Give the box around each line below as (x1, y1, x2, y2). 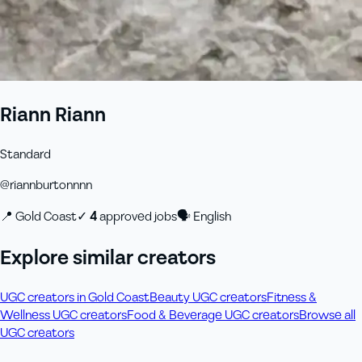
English (193, 207, 231, 225)
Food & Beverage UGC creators (127, 305, 299, 324)
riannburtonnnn (10, 175, 92, 194)
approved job (99, 207, 171, 225)
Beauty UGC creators (149, 288, 267, 306)
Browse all (299, 305, 356, 324)
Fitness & (267, 288, 317, 306)
